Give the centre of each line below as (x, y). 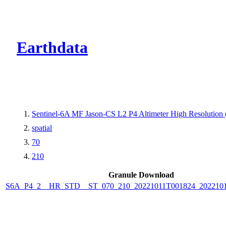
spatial (42, 128)
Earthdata (52, 48)
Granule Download (141, 175)
